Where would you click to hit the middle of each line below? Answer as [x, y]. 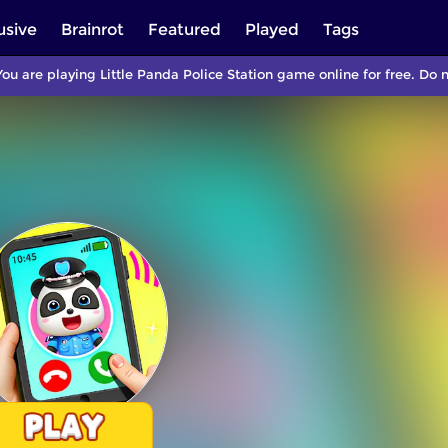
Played [272, 29]
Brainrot [92, 29]
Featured [184, 29]
